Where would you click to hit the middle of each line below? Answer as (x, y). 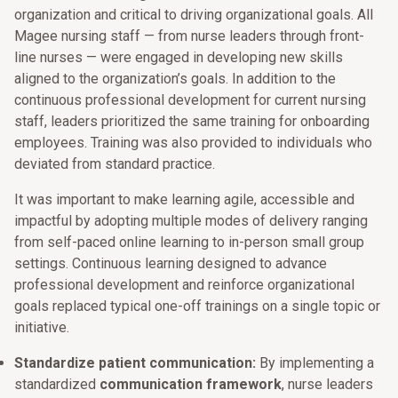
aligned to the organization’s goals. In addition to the (175, 79)
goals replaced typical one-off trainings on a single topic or (197, 306)
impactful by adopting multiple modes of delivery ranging (191, 221)
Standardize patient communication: (135, 363)
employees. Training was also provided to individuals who (193, 143)
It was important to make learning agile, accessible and (184, 199)
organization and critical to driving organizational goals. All (194, 15)
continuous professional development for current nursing (190, 100)
